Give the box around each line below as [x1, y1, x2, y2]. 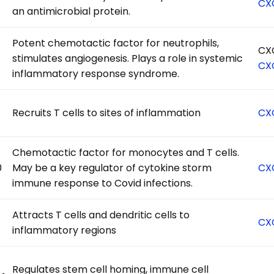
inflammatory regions [12, 223, 117, 237]
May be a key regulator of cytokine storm [12, 160, 212, 175]
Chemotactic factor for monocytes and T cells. [12, 145, 240, 160]
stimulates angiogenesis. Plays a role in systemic [12, 51, 243, 65]
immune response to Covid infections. [12, 176, 193, 190]
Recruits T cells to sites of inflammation [12, 105, 201, 120]
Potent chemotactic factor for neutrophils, [12, 35, 220, 50]
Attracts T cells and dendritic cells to [12, 207, 190, 222]
